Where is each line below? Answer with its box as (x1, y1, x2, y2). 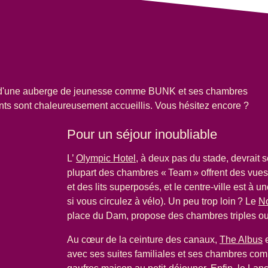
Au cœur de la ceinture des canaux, (67, 234, 220, 245)
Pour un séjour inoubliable (67, 126, 217, 142)
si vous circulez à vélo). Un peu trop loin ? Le (67, 196, 258, 206)
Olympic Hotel (76, 153, 136, 163)
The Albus (220, 234, 263, 245)
